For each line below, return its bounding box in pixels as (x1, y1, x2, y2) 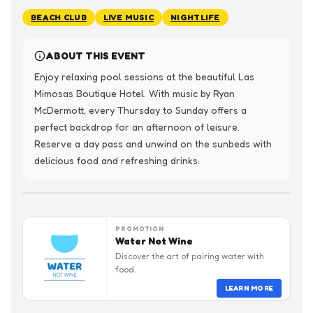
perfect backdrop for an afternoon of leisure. (34, 121, 240, 133)
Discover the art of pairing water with (115, 251, 263, 261)
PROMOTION (115, 225, 165, 233)
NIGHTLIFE (170, 12, 220, 22)
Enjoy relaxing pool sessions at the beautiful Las (34, 71, 254, 82)
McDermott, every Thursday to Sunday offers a (34, 104, 247, 116)
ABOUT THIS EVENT (45, 50, 145, 61)
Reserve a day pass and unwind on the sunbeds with (34, 138, 272, 150)
